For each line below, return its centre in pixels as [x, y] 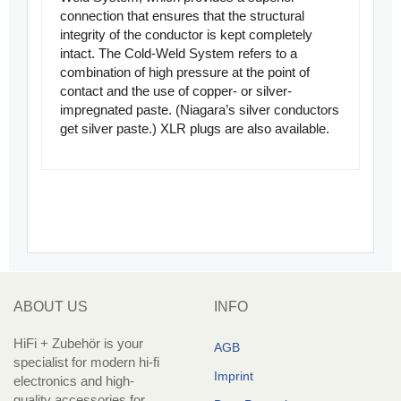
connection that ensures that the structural [182, 16]
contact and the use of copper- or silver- [176, 91]
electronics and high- [74, 381]
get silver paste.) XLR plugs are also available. [195, 129]
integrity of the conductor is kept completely [186, 35]
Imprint [234, 376]
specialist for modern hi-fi [86, 363]
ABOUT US [51, 307]
